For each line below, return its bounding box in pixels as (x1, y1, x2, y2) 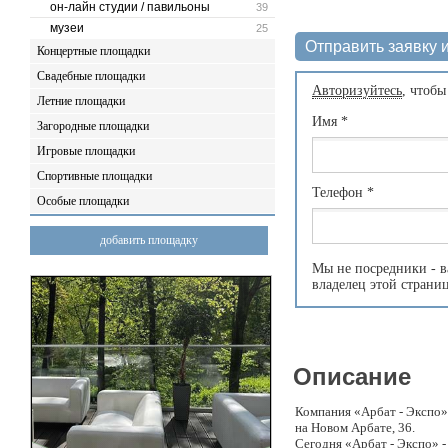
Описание (293, 363, 411, 390)
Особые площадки (37, 194, 129, 208)
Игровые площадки (37, 144, 135, 158)
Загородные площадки (37, 119, 149, 133)
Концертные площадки (37, 44, 150, 58)
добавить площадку (100, 233, 198, 247)
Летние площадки (37, 94, 125, 108)
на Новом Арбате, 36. (295, 420, 415, 435)
